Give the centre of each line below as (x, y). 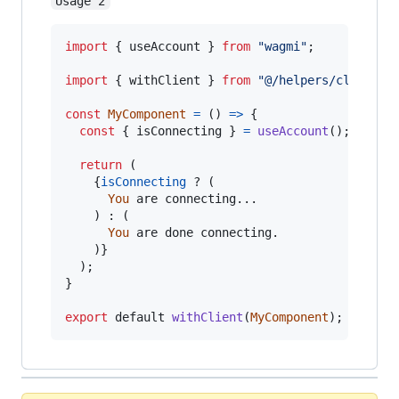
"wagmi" (282, 47)
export (86, 318)
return (101, 165)
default (140, 318)
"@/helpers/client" (322, 81)
